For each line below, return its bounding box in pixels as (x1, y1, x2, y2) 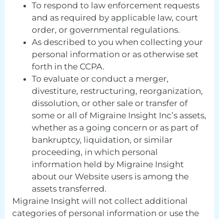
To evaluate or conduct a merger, (32, 73, 169, 84)
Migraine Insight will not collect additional (12, 196, 188, 206)
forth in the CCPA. (32, 61, 105, 71)
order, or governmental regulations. (32, 24, 180, 35)
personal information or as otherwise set (32, 49, 198, 59)
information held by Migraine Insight (32, 159, 184, 169)
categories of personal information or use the (12, 208, 199, 218)
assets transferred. (32, 183, 107, 194)
